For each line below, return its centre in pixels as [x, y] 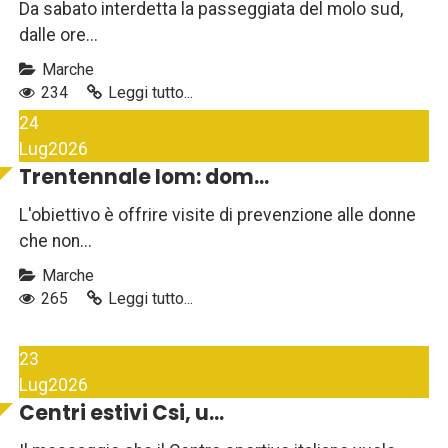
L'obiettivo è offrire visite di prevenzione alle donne [217, 215]
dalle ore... [58, 35]
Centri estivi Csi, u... [121, 413]
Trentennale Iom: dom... [144, 177]
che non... [55, 241]
